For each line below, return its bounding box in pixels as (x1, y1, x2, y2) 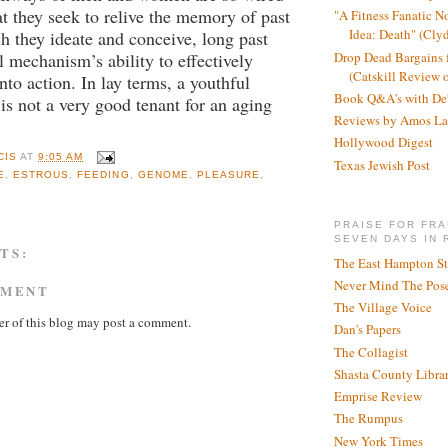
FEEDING (77, 169, 130, 181)
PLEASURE (196, 169, 260, 181)
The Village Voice (334, 298, 432, 317)
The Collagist (334, 342, 408, 361)
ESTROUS (13, 169, 70, 181)
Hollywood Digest (334, 133, 433, 152)
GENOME (137, 169, 189, 181)
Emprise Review (334, 387, 422, 406)
